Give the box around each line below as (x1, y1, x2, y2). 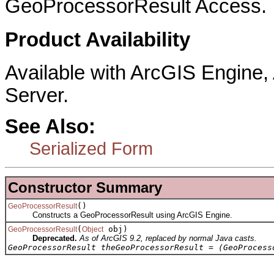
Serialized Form (29, 138, 153, 158)
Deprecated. (32, 234, 77, 243)
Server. (5, 84, 68, 107)
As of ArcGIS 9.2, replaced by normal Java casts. (80, 234, 257, 243)
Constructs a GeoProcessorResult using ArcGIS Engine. (8, 210, 232, 220)
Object (82, 225, 103, 234)
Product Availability (5, 28, 190, 51)
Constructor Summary (8, 179, 162, 196)
